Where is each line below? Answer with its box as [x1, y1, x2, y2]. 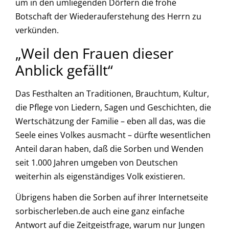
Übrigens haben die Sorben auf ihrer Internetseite [15, 192, 208, 203]
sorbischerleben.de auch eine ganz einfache [15, 205, 185, 217]
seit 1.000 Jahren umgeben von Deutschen [15, 156, 178, 168]
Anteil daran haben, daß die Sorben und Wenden [15, 143, 203, 154]
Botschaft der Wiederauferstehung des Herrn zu [15, 11, 201, 22]
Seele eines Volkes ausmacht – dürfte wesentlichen [15, 129, 211, 141]
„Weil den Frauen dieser [15, 43, 173, 63]
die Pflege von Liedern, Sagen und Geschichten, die [15, 101, 211, 113]
